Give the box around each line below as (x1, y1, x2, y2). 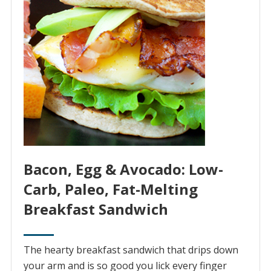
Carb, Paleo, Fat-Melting (23, 179, 198, 200)
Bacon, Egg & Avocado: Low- (23, 159, 223, 180)
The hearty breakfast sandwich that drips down (23, 243, 238, 257)
